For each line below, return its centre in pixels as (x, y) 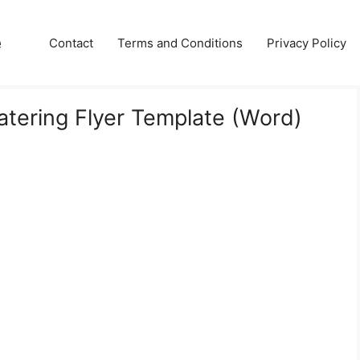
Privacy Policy (307, 43)
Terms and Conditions (180, 43)
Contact (71, 43)
